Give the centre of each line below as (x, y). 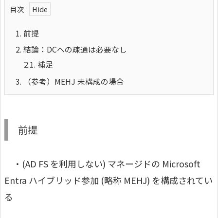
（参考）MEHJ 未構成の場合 (73, 82)
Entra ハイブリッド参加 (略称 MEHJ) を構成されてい (109, 180)
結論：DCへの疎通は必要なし (74, 50)
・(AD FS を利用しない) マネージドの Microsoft (102, 164)
